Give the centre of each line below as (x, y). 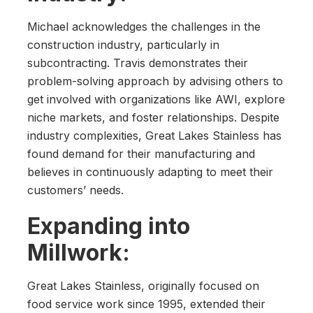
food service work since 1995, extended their (146, 304)
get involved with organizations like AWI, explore (156, 100)
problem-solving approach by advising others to (155, 81)
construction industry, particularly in (123, 45)
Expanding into (109, 226)
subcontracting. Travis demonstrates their (138, 63)
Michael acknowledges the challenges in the (144, 27)
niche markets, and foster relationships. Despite (153, 118)
